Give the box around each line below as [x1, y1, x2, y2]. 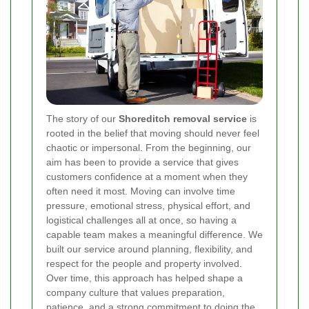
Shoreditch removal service [119, 112, 247, 124]
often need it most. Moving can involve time [46, 185, 235, 197]
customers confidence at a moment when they [46, 170, 248, 182]
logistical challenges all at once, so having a [46, 214, 237, 226]
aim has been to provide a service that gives [46, 156, 239, 168]
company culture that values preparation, [46, 286, 225, 298]
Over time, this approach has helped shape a [46, 272, 243, 283]
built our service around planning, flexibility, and [46, 243, 252, 255]
